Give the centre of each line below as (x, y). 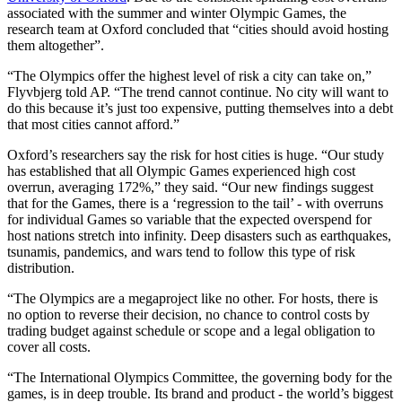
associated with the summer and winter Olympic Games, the (177, 13)
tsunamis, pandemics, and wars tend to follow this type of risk (181, 251)
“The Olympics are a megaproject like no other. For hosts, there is (192, 298)
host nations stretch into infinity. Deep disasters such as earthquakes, (199, 235)
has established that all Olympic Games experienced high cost (181, 170)
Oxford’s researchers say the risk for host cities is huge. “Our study (196, 154)
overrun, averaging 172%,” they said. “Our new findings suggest (190, 187)
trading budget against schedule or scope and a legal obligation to (191, 330)
